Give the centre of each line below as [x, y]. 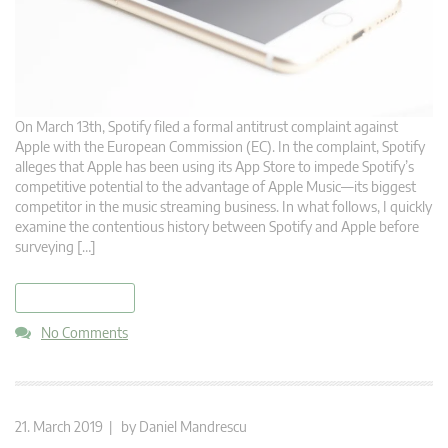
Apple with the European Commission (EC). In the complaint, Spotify [220, 147]
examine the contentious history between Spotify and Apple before [217, 227]
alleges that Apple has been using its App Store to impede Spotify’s [214, 167]
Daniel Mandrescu [193, 427]
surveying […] [55, 247]
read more [75, 298]
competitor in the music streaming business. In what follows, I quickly [223, 207]
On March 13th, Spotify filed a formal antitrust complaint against [206, 127]
